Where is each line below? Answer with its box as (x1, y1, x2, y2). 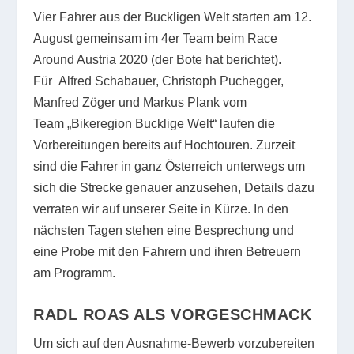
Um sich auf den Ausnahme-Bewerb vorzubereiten (33, 336, 315, 350)
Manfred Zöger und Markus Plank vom (33, 96, 247, 110)
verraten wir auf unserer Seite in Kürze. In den (33, 202, 289, 217)
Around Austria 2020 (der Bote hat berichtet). (33, 53, 282, 67)
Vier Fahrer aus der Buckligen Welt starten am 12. (33, 10, 312, 24)
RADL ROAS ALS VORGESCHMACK (33, 305, 312, 323)
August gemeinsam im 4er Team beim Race (33, 32, 278, 46)
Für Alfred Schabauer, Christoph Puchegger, (33, 74, 284, 88)
